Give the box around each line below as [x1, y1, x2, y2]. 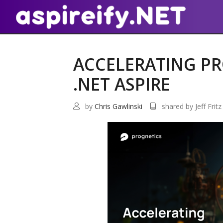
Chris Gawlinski [95, 101, 142, 111]
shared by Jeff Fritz [162, 101, 222, 111]
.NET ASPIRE [73, 72, 170, 96]
